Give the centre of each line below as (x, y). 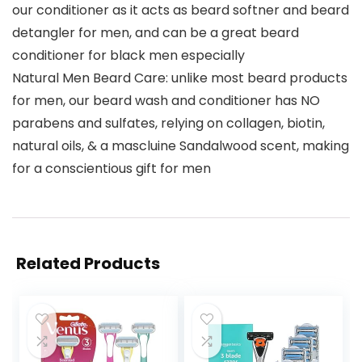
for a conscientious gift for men (112, 169)
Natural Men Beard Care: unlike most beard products (180, 78)
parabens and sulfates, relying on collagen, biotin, (168, 124)
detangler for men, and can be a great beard (156, 33)
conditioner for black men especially (128, 56)
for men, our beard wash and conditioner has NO (166, 101)
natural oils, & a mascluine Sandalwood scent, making (181, 146)
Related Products (88, 264)
